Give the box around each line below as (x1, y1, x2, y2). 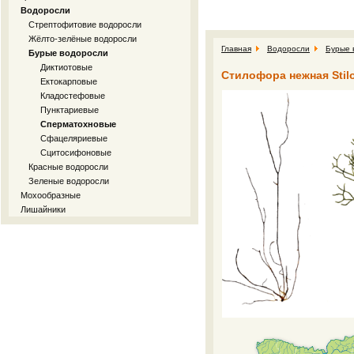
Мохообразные (21, 190, 81, 200)
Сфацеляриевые (40, 134, 107, 143)
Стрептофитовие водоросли (28, 20, 141, 29)
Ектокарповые (40, 77, 97, 86)
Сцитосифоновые (40, 148, 111, 157)
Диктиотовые (40, 62, 92, 72)
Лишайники (21, 205, 66, 214)
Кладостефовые (40, 91, 105, 100)
